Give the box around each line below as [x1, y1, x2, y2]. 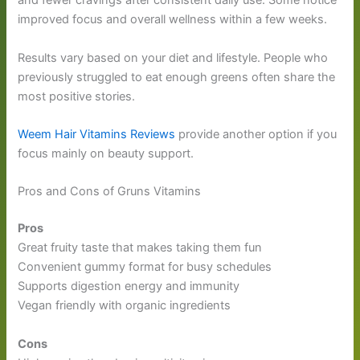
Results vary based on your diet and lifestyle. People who [18, 50, 329, 65]
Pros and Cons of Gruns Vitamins [18, 184, 202, 199]
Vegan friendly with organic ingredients [18, 298, 231, 313]
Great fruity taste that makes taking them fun [18, 240, 263, 256]
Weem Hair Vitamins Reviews [18, 127, 176, 142]
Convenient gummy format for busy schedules [18, 260, 272, 275]
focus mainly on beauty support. [18, 146, 194, 162]
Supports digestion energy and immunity [18, 279, 240, 294]
